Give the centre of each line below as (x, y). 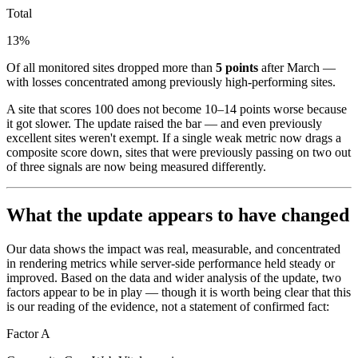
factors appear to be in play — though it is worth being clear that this (179, 292)
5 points (237, 67)
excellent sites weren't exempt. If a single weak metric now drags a (174, 137)
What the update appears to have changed (178, 215)
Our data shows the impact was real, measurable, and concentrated (173, 249)
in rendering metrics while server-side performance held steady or (171, 263)
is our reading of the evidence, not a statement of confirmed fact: (168, 306)
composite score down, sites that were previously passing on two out (179, 152)
